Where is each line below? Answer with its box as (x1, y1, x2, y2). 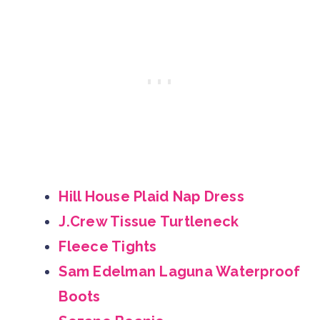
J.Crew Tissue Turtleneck (59, 212, 239, 230)
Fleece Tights (59, 237, 157, 255)
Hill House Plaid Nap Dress (59, 187, 244, 205)
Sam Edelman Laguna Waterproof (59, 262, 301, 280)
